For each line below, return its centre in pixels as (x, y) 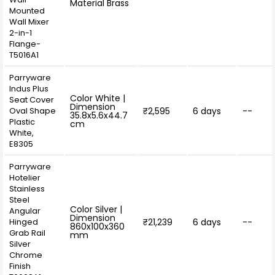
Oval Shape (33, 110)
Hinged (24, 222)
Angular (25, 211)
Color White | (98, 98)
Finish (20, 266)
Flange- (25, 44)
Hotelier (25, 177)
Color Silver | (96, 209)
